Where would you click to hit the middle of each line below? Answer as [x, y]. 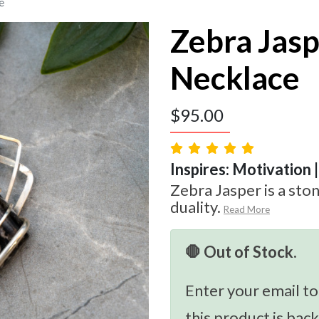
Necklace [235, 78]
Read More [247, 210]
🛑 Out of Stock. [241, 252]
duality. [195, 207]
